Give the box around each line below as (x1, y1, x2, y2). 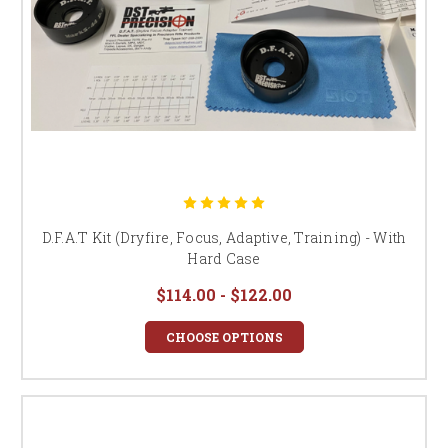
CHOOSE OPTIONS (165, 328, 283, 345)
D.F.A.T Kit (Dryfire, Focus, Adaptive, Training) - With (41, 227, 407, 247)
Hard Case (187, 248, 261, 268)
